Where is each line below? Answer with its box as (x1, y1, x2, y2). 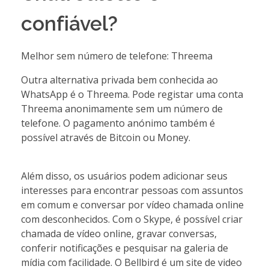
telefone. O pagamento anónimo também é (21, 116, 215, 130)
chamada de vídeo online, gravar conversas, (21, 226, 217, 240)
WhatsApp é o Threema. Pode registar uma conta (21, 87, 243, 101)
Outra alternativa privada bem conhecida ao (21, 73, 218, 86)
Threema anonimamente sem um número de (21, 101, 223, 115)
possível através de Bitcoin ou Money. (21, 130, 190, 144)
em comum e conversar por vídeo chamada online (21, 198, 244, 211)
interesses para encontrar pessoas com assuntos (21, 183, 243, 197)
